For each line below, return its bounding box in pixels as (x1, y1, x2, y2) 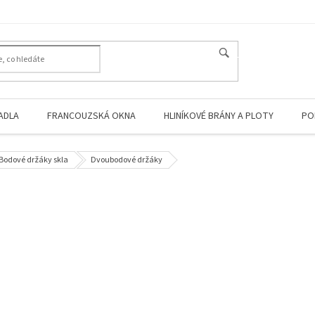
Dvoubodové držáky (91, 154, 162, 166)
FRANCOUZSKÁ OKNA (47, 109, 136, 123)
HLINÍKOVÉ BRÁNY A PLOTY (164, 109, 274, 123)
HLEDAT (229, 48, 264, 60)
